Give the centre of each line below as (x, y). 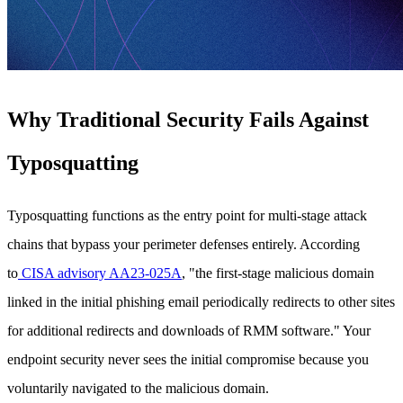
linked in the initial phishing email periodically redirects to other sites (201, 302)
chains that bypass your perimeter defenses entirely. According (184, 245)
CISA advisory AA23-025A (100, 273)
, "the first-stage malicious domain (278, 273)
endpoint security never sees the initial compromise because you (188, 360)
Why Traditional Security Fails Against (188, 119)
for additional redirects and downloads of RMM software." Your (189, 331)
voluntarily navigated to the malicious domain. (138, 389)
